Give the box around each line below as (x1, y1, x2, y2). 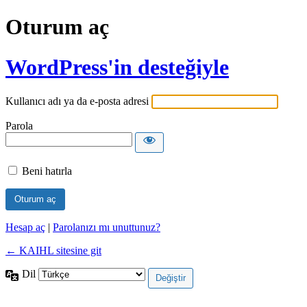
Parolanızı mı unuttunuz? (53, 221, 160, 234)
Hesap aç (5, 221, 45, 234)
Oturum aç (5, 14, 109, 40)
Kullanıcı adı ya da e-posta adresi (5, 95, 149, 108)
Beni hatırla (22, 165, 72, 177)
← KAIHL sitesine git (5, 245, 101, 257)
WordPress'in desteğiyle (5, 54, 229, 79)
